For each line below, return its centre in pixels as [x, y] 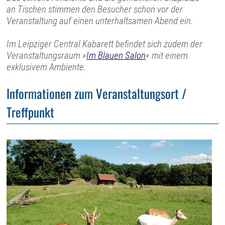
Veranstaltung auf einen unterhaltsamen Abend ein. [101, 21]
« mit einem [167, 56]
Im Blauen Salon [116, 56]
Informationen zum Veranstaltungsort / [97, 93]
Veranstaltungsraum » [47, 56]
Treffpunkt [31, 111]
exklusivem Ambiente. [46, 67]
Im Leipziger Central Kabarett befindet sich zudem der [105, 44]
